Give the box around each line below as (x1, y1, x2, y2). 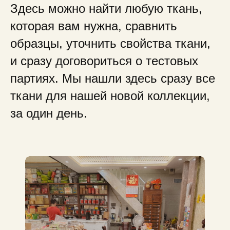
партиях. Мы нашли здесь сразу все (10, 71, 215, 85)
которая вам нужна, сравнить (10, 19, 177, 33)
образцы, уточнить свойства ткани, (10, 36, 210, 50)
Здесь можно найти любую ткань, (10, 2, 202, 15)
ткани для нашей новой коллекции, (10, 89, 210, 103)
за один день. (10, 106, 87, 120)
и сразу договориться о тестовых (10, 54, 198, 68)
